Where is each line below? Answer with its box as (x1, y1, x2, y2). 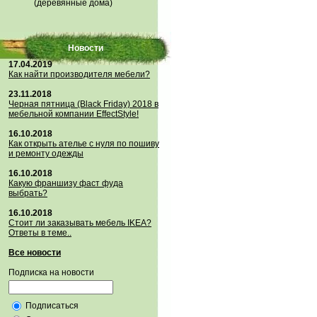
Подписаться (23, 301, 79, 311)
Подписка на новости (8, 267, 94, 277)
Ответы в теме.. (8, 228, 71, 238)
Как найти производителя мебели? (8, 69, 150, 79)
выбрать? (8, 188, 47, 198)
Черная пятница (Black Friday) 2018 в (8, 99, 158, 109)
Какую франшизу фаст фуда (8, 178, 123, 188)
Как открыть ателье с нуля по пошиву (8, 139, 159, 149)
